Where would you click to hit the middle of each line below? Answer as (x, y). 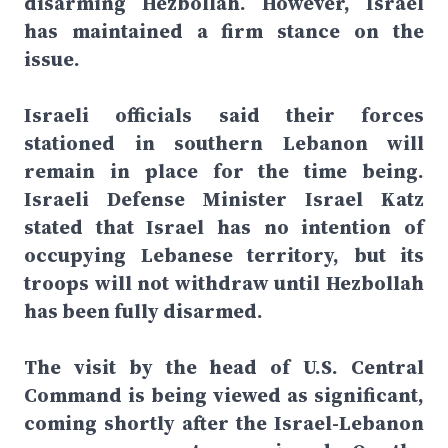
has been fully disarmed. (143, 311)
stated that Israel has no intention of (224, 227)
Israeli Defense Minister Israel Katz (224, 199)
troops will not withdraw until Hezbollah (224, 283)
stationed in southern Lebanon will (224, 143)
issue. (52, 59)
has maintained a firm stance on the (224, 31)
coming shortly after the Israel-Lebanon (224, 423)
